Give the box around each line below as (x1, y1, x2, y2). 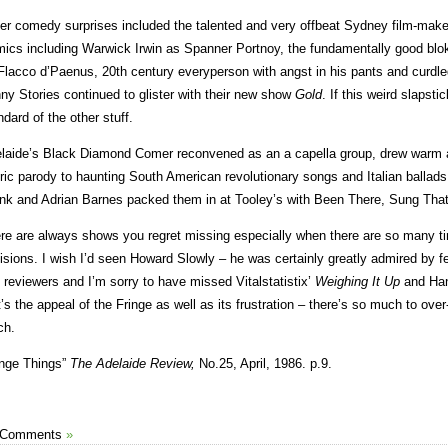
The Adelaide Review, (70, 356, 195, 372)
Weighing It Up (315, 274, 400, 290)
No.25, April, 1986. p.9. (195, 356, 332, 372)
